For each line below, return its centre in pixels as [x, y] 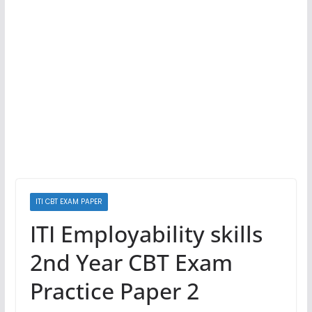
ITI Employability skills [146, 234]
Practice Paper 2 [114, 291]
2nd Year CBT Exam [131, 262]
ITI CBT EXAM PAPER [69, 202]
